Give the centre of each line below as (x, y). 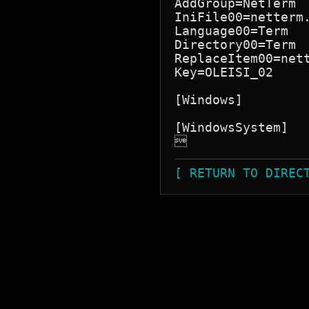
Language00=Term (231, 31)
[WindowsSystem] (231, 127)
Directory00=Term (235, 44)
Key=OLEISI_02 (224, 72)
